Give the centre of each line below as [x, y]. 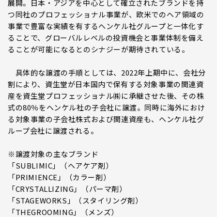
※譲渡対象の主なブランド [53, 154]
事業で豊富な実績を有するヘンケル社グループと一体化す [106, 26]
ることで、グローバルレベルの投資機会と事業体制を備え [106, 38]
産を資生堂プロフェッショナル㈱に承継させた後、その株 [106, 96]
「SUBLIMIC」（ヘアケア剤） [61, 165]
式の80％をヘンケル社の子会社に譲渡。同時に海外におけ [107, 107]
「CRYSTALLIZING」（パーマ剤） [67, 189]
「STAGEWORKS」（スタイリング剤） [75, 200]
